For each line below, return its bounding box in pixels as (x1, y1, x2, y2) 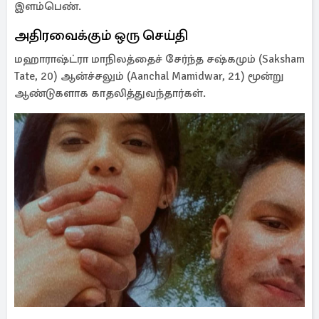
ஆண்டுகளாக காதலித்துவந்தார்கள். (14, 86, 209, 100)
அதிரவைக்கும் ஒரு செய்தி (14, 26, 188, 44)
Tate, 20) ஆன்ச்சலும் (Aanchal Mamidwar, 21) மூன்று (14, 69, 283, 83)
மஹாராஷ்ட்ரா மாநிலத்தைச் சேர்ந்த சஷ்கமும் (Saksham (14, 52, 305, 66)
